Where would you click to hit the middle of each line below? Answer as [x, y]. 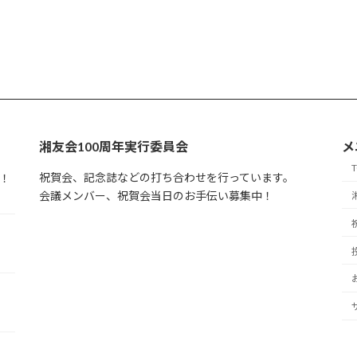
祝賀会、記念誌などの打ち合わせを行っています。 [167, 177]
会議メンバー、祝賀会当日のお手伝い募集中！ [156, 195]
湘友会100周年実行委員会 [114, 146]
